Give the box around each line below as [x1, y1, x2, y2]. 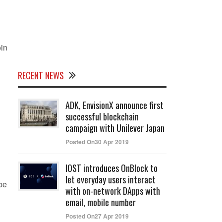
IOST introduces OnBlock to [65, 162, 158, 174]
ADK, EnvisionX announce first [65, 99, 164, 111]
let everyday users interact [65, 173, 156, 186]
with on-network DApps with [65, 184, 160, 197]
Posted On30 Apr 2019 [65, 137, 129, 146]
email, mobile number [65, 196, 136, 209]
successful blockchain [65, 110, 139, 123]
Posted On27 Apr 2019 [65, 212, 129, 221]
